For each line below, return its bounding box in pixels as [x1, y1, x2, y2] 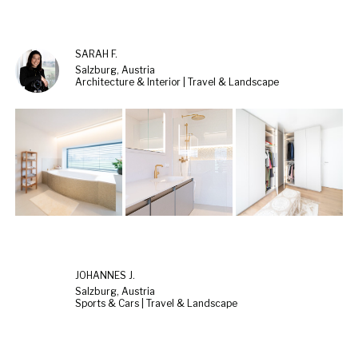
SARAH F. [75, 48, 117, 60]
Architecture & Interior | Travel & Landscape [75, 76, 279, 88]
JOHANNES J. [75, 269, 135, 282]
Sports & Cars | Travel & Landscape [75, 297, 237, 310]
